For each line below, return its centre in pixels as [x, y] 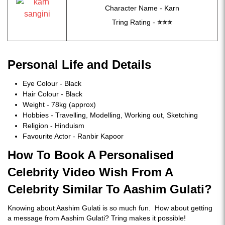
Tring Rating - [134, 22]
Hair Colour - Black [52, 94]
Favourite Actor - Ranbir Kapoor [74, 136]
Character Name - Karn [142, 8]
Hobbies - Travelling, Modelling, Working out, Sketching [110, 115]
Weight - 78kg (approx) [59, 104]
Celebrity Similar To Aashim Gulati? [110, 189]
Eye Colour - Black [52, 83]
